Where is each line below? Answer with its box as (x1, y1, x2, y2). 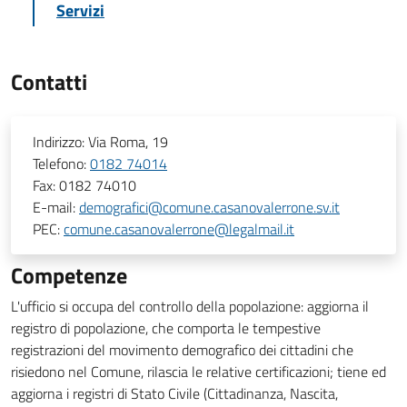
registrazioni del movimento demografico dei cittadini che (11, 339, 353, 361)
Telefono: (33, 153, 90, 174)
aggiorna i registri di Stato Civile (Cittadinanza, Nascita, (11, 382, 338, 404)
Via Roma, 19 (88, 131, 168, 153)
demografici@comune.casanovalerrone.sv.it (79, 196, 340, 218)
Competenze (11, 259, 127, 292)
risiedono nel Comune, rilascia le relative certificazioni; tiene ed (11, 361, 386, 382)
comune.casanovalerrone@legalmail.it (64, 218, 294, 240)
